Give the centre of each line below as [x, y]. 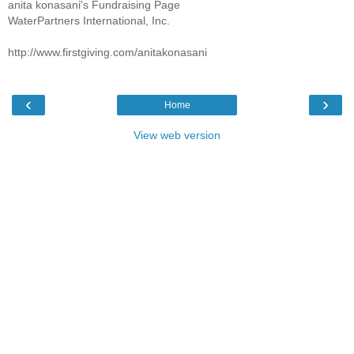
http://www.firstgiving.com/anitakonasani [107, 52]
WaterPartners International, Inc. [89, 20]
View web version [177, 136]
